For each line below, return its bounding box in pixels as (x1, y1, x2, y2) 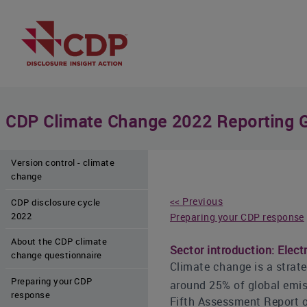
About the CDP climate (11, 235, 108, 248)
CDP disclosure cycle (11, 195, 101, 208)
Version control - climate (11, 156, 115, 169)
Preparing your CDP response (170, 211, 304, 223)
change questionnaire (11, 249, 102, 262)
